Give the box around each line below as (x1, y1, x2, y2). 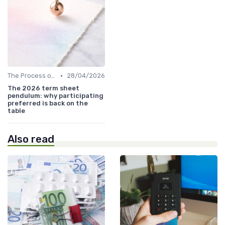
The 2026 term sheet (8, 84, 79, 92)
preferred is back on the (8, 99, 88, 107)
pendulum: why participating (8, 92, 103, 100)
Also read (8, 133, 54, 146)
